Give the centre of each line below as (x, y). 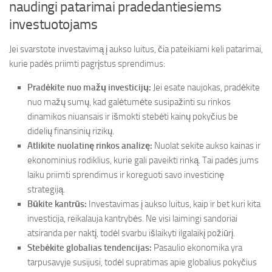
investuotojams (53, 25)
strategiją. (46, 189)
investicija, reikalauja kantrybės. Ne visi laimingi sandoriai (132, 219)
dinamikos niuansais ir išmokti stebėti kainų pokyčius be (133, 117)
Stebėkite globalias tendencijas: (90, 248)
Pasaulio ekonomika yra (197, 248)
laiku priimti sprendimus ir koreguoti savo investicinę (126, 175)
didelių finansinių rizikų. (71, 131)
